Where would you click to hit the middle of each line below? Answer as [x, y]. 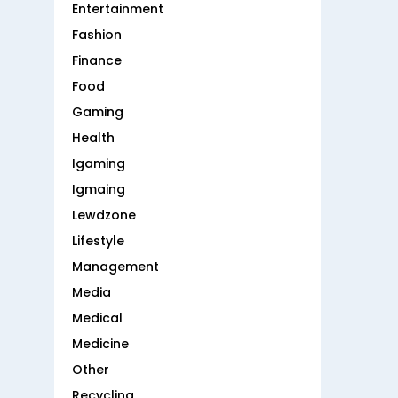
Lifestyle [98, 241]
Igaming [99, 164]
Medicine [100, 344]
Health [93, 138]
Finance [97, 61]
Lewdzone [104, 215]
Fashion [97, 35]
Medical [97, 318]
